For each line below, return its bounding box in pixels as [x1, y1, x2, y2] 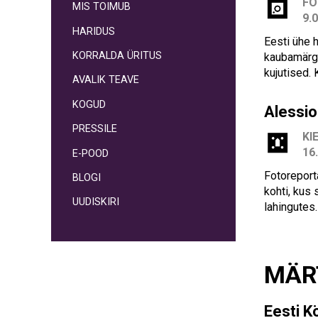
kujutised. [264, 65, 314, 79]
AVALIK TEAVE [72, 74, 139, 87]
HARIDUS [72, 25, 115, 38]
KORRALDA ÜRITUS [72, 50, 162, 62]
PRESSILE [72, 123, 117, 136]
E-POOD [72, 147, 109, 160]
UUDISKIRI [72, 196, 119, 209]
